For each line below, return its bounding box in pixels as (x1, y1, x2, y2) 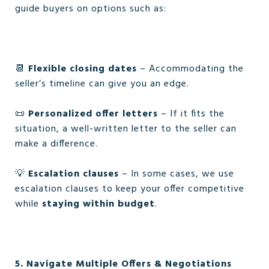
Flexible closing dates (28, 61, 137, 77)
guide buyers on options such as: (15, 1, 166, 17)
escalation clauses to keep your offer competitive (15, 181, 244, 197)
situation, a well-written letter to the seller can (15, 121, 237, 137)
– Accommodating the (137, 61, 244, 77)
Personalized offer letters (28, 106, 158, 122)
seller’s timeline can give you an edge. (15, 76, 189, 92)
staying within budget (42, 196, 155, 212)
